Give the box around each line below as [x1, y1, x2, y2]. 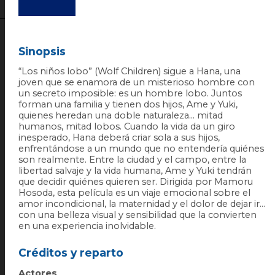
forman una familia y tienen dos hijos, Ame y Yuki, [18, 98, 238, 110]
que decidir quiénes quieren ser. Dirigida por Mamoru [18, 176, 253, 187]
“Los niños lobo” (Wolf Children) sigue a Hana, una [18, 65, 241, 77]
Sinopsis [18, 44, 66, 58]
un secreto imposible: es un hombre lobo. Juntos [18, 87, 242, 99]
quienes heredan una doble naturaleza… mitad [18, 109, 223, 121]
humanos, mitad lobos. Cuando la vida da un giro [18, 120, 235, 132]
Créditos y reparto [18, 246, 123, 260]
